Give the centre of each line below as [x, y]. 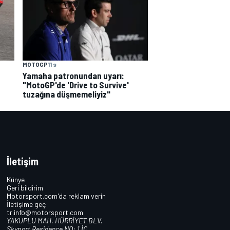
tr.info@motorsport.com [45, 213]
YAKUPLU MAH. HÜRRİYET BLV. [55, 221]
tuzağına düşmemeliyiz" [66, 94]
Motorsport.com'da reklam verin [56, 196]
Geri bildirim [25, 188]
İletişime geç [26, 204]
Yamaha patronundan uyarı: [73, 75]
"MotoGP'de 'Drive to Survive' [76, 84]
